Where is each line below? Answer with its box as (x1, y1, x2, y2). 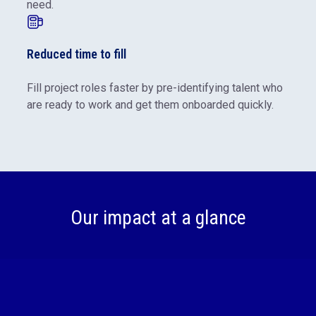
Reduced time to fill (27, 46, 126, 61)
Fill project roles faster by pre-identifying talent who (27, 80, 283, 95)
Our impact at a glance (70, 205, 246, 229)
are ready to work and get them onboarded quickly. (27, 97, 274, 111)
